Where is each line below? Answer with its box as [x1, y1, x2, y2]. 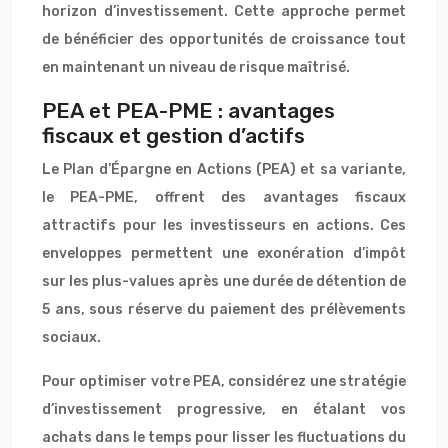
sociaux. [42, 329, 101, 346]
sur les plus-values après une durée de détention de [42, 273, 406, 290]
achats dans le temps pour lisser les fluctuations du [42, 429, 406, 446]
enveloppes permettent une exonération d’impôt [42, 245, 406, 262]
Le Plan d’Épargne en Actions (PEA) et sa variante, [42, 161, 406, 178]
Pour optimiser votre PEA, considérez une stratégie [42, 373, 406, 390]
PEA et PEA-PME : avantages [42, 98, 335, 123]
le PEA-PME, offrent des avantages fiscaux [42, 189, 406, 206]
